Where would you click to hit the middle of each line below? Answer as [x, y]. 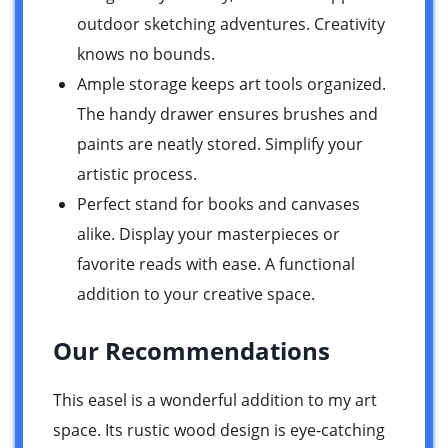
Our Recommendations [191, 350]
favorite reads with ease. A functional [216, 263]
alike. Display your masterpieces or [208, 233]
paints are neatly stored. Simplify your [220, 143]
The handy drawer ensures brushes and [227, 113]
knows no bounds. [146, 53]
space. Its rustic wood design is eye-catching [219, 429]
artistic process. [137, 173]
